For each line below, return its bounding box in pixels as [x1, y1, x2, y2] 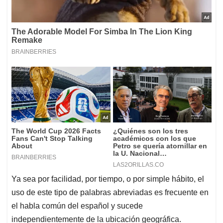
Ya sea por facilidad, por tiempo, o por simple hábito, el [11, 175, 204, 184]
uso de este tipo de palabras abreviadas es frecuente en [11, 188, 209, 197]
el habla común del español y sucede [11, 202, 143, 211]
